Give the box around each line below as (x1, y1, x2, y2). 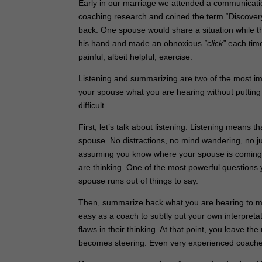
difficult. (78, 100, 107, 110)
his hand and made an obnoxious (78, 38, 205, 48)
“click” (204, 38, 226, 48)
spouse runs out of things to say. (78, 175, 199, 185)
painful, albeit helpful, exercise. (78, 51, 193, 61)
